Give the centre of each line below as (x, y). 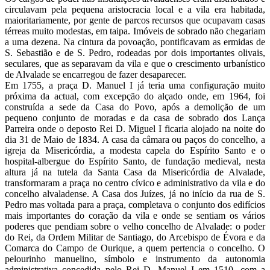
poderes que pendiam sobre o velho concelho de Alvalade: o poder (135, 227)
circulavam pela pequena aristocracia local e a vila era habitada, (135, 10)
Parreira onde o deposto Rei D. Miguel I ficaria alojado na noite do (135, 129)
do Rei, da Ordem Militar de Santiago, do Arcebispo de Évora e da (135, 237)
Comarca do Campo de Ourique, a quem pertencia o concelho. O (135, 248)
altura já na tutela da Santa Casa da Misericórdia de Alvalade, (135, 172)
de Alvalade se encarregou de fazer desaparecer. (96, 75)
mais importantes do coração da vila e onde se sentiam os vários (135, 216)
